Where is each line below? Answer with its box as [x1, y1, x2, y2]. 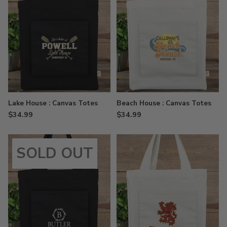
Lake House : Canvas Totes [8, 98, 98, 108]
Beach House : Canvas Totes [117, 98, 211, 108]
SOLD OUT [16, 143, 93, 164]
